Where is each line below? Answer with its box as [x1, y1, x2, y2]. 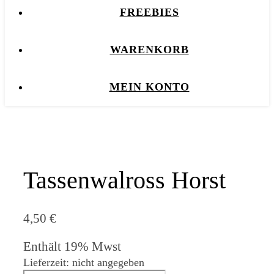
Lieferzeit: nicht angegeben [23, 256, 144, 268]
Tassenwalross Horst [23, 166, 226, 194]
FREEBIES [119, 6, 179, 18]
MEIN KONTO [109, 81, 190, 93]
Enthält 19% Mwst [23, 239, 121, 254]
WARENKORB [109, 43, 189, 56]
